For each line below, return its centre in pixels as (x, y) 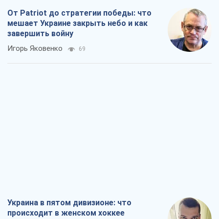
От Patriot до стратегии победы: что (79, 13)
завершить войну (40, 33)
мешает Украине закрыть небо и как (77, 23)
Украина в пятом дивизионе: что (69, 202)
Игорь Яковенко (35, 48)
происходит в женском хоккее (66, 213)
